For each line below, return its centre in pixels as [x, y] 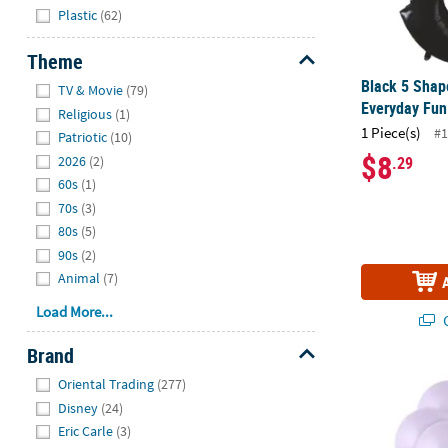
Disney [78, 407]
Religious [85, 113]
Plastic [78, 14]
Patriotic [83, 137]
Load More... [75, 311]
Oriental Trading [106, 384]
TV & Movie [91, 90]
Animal [79, 278]
